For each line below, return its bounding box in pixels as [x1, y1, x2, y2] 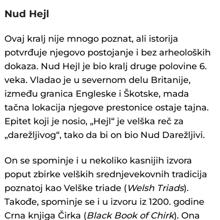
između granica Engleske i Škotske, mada [4, 88, 190, 100]
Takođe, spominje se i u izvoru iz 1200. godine [4, 196, 205, 208]
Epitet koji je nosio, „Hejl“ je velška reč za [4, 116, 184, 127]
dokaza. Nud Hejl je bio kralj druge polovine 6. [4, 61, 207, 72]
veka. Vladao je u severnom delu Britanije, [4, 75, 191, 86]
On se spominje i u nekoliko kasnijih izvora [4, 155, 192, 166]
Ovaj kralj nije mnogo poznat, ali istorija [4, 33, 179, 45]
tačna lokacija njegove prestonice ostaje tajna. [4, 102, 209, 113]
